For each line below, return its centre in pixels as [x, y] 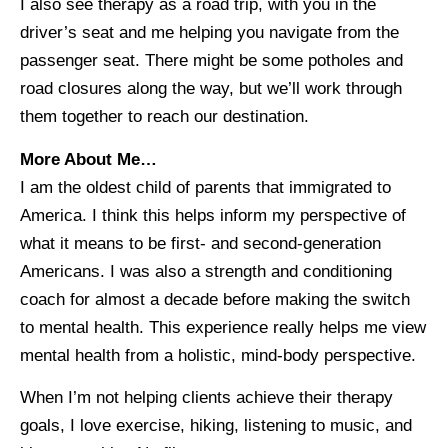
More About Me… [88, 159]
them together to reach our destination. [164, 117]
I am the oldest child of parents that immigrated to [205, 187]
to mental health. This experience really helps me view [223, 327]
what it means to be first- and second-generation [200, 243]
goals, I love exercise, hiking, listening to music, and [216, 426]
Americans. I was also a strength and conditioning [206, 271]
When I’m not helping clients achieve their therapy [206, 398]
